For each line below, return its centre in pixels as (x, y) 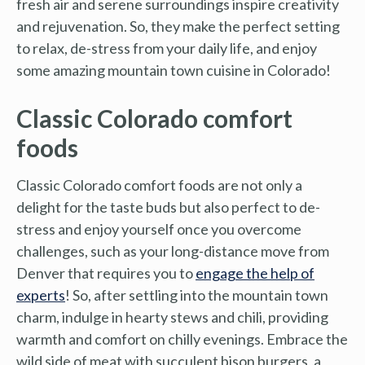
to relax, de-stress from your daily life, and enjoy (167, 48)
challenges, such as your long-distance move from (173, 251)
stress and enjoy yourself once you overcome (159, 229)
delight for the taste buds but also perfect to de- (168, 207)
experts (41, 295)
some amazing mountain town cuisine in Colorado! (174, 70)
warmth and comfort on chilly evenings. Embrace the (182, 339)
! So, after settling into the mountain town (197, 295)
